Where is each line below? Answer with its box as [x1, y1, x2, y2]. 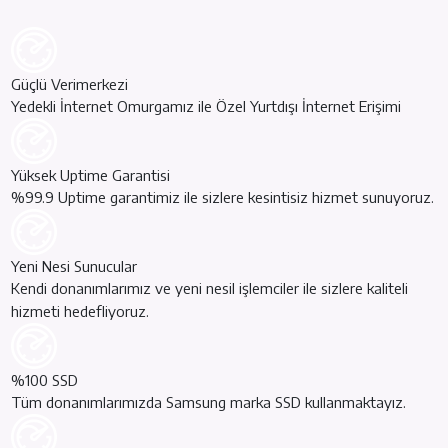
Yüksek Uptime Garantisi [11, 166, 171, 184]
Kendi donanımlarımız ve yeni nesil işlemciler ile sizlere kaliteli [11, 279, 409, 297]
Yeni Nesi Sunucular [11, 257, 138, 275]
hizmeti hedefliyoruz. [11, 302, 150, 320]
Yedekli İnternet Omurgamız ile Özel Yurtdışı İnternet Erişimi [11, 97, 402, 115]
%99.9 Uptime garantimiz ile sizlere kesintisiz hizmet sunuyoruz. [11, 188, 435, 206]
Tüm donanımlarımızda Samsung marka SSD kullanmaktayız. [11, 393, 407, 411]
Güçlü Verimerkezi [11, 75, 129, 93]
